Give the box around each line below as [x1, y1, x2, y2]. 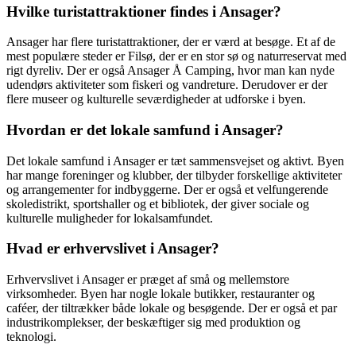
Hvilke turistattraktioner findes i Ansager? [6, 2, 281, 20]
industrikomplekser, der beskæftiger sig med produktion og [6, 315, 300, 330]
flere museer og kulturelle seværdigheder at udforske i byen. [6, 92, 306, 106]
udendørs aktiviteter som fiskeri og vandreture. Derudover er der [6, 78, 327, 92]
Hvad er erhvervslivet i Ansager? [6, 240, 219, 257]
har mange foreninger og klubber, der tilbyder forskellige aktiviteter [6, 168, 342, 182]
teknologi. [6, 330, 56, 344]
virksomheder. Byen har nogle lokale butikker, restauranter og [6, 287, 315, 301]
